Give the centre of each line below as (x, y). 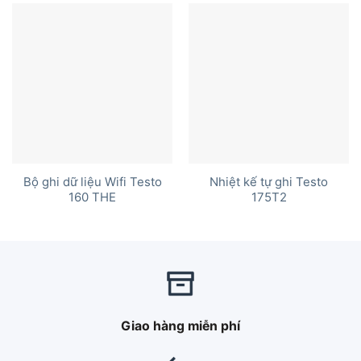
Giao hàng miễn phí (180, 326)
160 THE (92, 197)
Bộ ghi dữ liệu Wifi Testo (92, 182)
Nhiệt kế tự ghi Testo (269, 182)
